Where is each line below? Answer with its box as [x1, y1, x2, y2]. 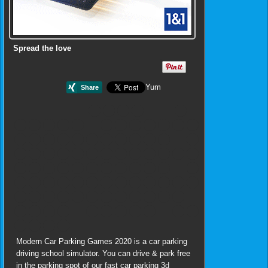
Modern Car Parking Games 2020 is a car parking [16, 236, 187, 246]
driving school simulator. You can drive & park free [16, 248, 190, 258]
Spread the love [13, 44, 71, 53]
